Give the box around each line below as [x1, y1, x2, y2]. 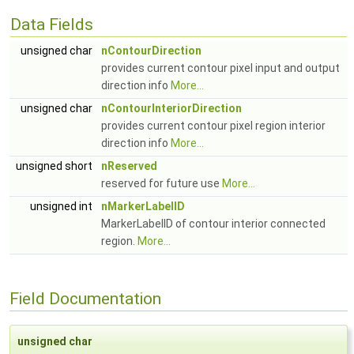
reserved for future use [101, 177, 222, 190]
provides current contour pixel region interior [101, 119, 326, 132]
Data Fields [10, 15, 93, 34]
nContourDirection [101, 44, 201, 57]
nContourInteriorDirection [101, 102, 242, 115]
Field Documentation [9, 288, 161, 308]
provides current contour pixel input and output [101, 62, 340, 74]
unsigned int [30, 200, 95, 213]
